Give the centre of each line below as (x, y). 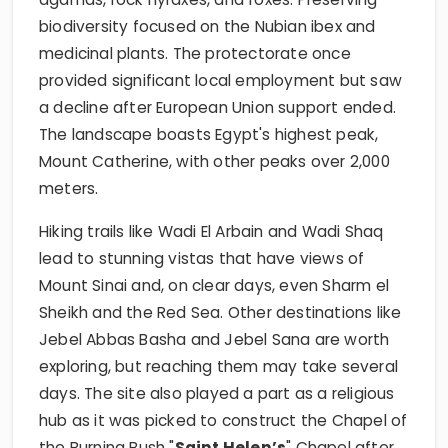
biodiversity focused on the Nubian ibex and (207, 26)
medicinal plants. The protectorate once (195, 53)
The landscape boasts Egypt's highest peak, (209, 134)
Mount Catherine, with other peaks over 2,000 (214, 161)
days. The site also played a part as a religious (217, 393)
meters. (69, 188)
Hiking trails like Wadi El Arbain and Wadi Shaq (211, 231)
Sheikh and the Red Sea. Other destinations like (220, 312)
